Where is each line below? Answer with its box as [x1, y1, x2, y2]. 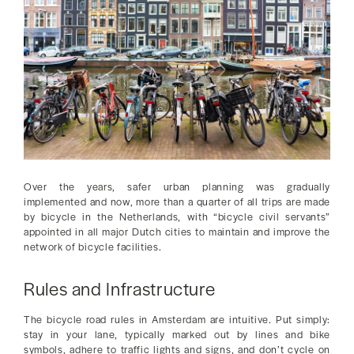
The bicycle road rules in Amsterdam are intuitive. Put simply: [24, 312, 330, 327]
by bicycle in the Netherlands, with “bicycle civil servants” [24, 209, 330, 224]
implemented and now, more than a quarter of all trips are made [24, 194, 330, 209]
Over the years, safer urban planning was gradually [24, 179, 330, 194]
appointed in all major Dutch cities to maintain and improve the [24, 224, 330, 239]
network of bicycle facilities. [24, 239, 162, 254]
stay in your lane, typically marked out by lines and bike [24, 327, 330, 342]
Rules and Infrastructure [24, 276, 216, 302]
